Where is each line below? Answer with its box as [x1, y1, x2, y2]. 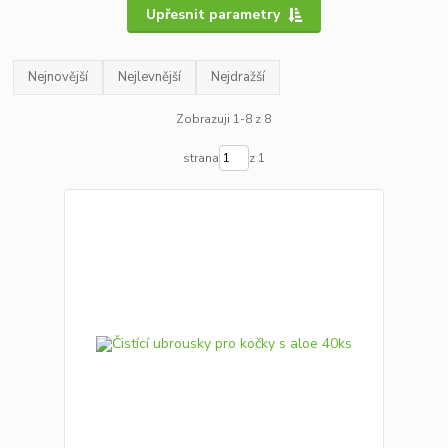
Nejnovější [28, 67, 89, 86]
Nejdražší [211, 67, 266, 86]
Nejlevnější [118, 67, 182, 86]
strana [182, 150, 219, 167]
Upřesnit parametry [145, 4, 280, 24]
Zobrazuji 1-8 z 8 [176, 111, 272, 128]
